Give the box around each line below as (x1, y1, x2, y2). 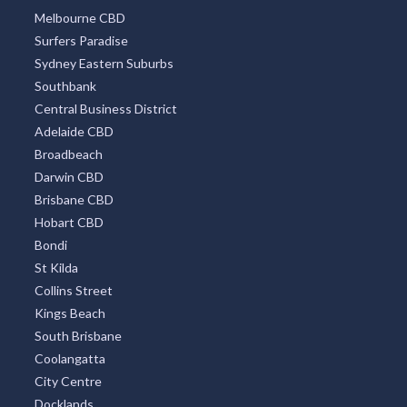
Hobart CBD (34, 213, 104, 230)
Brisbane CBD (34, 191, 114, 207)
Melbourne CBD (34, 9, 125, 25)
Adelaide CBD (34, 123, 114, 139)
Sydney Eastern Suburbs (34, 55, 174, 71)
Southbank (34, 77, 96, 94)
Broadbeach (34, 145, 103, 162)
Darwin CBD (34, 168, 104, 184)
